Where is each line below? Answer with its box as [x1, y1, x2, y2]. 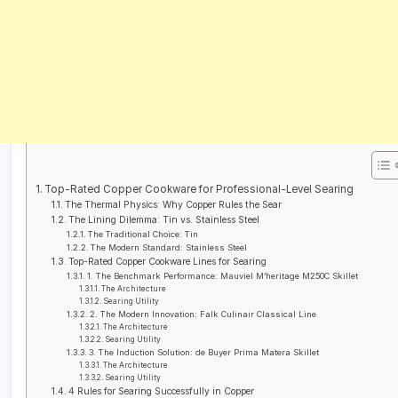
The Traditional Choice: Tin [87, 229, 198, 239]
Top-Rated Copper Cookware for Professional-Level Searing [44, 183, 354, 195]
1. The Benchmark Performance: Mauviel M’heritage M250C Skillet [86, 271, 358, 281]
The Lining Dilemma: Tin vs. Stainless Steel [68, 214, 260, 226]
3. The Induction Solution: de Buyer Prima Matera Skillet [88, 347, 319, 357]
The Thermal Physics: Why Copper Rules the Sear [65, 199, 283, 211]
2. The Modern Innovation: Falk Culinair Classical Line [89, 309, 316, 319]
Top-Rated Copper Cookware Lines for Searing [68, 256, 267, 267]
